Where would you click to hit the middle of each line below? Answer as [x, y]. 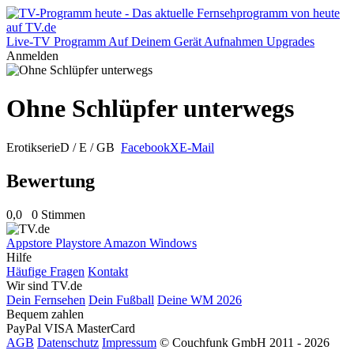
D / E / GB [89, 147]
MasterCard [106, 328]
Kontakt [108, 271]
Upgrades [290, 41]
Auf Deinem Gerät [155, 41]
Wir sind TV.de [44, 285]
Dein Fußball [121, 299]
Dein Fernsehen [46, 299]
